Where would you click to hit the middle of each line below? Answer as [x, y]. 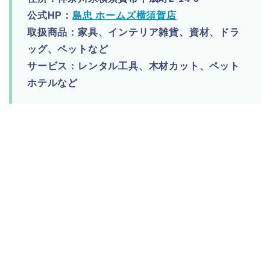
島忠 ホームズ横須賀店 [124, 16]
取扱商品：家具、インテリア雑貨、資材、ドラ [133, 33]
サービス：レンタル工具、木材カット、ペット [133, 66]
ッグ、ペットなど [68, 49]
